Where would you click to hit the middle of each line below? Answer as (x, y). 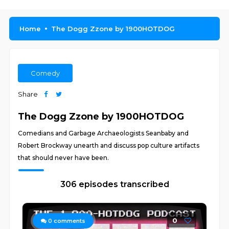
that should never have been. (64, 158)
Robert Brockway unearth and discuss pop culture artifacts (109, 145)
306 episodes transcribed (114, 184)
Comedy (45, 73)
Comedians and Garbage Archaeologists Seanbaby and (104, 133)
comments (69, 221)
